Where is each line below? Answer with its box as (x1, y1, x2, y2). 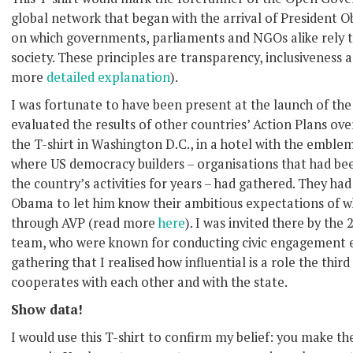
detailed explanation (46, 69, 170, 86)
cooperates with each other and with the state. (11, 273, 288, 291)
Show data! (11, 301, 83, 318)
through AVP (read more (11, 214, 158, 232)
